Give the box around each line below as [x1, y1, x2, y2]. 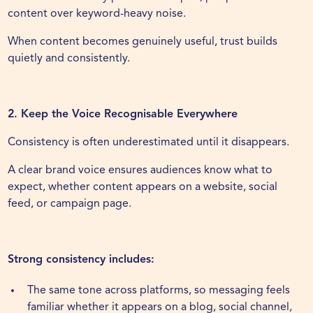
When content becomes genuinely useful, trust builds [8, 36, 278, 48]
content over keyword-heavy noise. [8, 8, 187, 20]
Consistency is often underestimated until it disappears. [8, 137, 290, 149]
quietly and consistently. [8, 53, 131, 65]
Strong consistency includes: [8, 254, 155, 266]
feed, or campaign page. [8, 198, 132, 210]
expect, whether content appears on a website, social [8, 182, 278, 194]
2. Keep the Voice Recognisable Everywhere [8, 109, 238, 121]
